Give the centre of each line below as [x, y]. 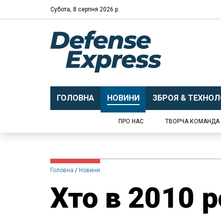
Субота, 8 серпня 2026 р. [85, 9]
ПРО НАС [131, 121]
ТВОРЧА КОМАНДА [192, 121]
